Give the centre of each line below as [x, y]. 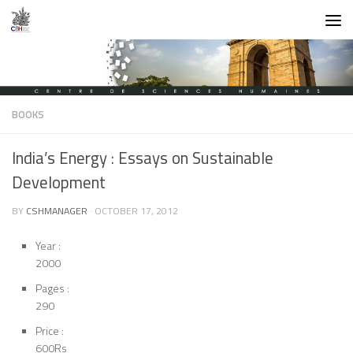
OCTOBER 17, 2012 [136, 211]
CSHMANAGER [57, 211]
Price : [50, 331]
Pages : [52, 288]
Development [59, 183]
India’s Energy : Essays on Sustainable [143, 158]
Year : [48, 246]
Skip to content [62, 24]
